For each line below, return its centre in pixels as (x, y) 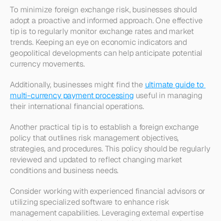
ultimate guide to (174, 85)
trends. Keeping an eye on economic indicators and (99, 42)
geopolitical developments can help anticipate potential (106, 53)
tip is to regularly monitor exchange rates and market (102, 31)
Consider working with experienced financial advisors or (108, 191)
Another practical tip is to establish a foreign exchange (105, 127)
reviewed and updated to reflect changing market (96, 160)
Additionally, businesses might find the (77, 85)
